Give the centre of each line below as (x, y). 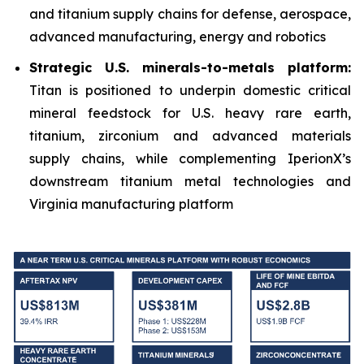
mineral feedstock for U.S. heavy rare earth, (190, 113)
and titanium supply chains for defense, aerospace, (190, 14)
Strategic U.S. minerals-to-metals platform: (190, 67)
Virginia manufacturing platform (131, 204)
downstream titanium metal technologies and (190, 181)
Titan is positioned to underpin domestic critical (190, 90)
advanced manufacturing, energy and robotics (178, 37)
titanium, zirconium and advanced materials (190, 136)
